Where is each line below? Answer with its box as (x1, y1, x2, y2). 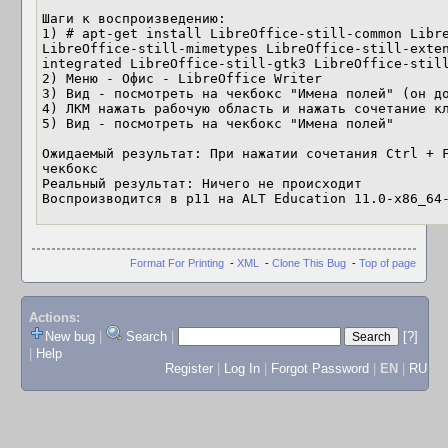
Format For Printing (130, 256, 224, 269)
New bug (44, 329, 95, 345)
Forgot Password (270, 361, 369, 377)
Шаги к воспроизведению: (42, 11, 226, 26)
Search (125, 329, 167, 345)
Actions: (28, 310, 80, 326)
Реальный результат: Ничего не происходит (42, 176, 362, 191)
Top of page (359, 256, 416, 269)
